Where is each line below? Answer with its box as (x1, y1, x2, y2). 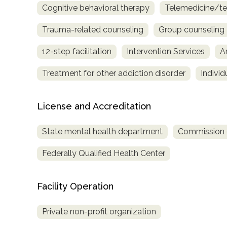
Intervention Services (127, 47, 205, 57)
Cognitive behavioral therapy (42, 3, 149, 13)
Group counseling (159, 25, 224, 35)
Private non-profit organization (42, 206, 156, 216)
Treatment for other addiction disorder (42, 68, 185, 79)
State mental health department (42, 127, 163, 137)
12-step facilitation (42, 47, 111, 57)
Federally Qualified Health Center (42, 148, 165, 159)
